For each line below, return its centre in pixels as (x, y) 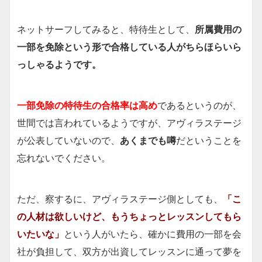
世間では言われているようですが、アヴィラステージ (129, 123)
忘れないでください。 (64, 158)
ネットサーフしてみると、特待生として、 (106, 30)
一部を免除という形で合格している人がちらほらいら (129, 47)
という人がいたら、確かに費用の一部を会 (153, 234)
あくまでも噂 (148, 141)
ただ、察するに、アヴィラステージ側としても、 (120, 199)
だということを (209, 141)
